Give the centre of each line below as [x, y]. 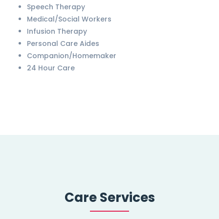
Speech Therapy [56, 7]
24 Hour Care [51, 68]
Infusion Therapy [57, 31]
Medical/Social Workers [69, 19]
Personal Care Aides [63, 43]
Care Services [109, 197]
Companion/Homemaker [72, 55]
